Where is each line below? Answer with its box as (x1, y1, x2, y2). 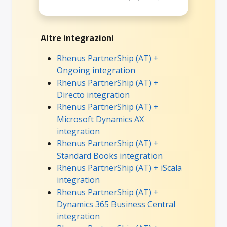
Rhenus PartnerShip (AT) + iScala (57, 162, 182, 173)
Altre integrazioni (41, 32, 114, 44)
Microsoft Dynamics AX (57, 113, 144, 125)
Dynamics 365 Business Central (57, 198, 175, 210)
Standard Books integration (57, 149, 163, 161)
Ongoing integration (57, 64, 135, 76)
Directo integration (57, 89, 130, 100)
